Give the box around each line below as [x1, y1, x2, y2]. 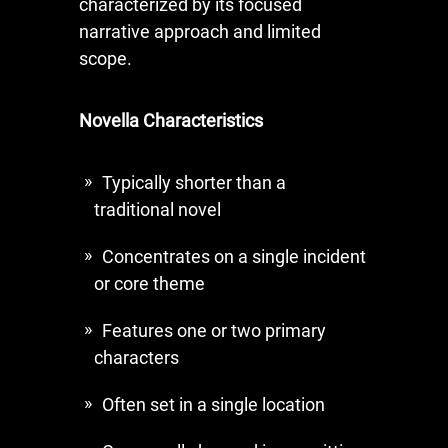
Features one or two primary [102, 319, 326, 341]
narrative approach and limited [79, 20, 321, 42]
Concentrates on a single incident [102, 245, 366, 267]
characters [94, 346, 179, 368]
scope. [79, 47, 132, 69]
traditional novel [94, 198, 221, 220]
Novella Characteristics [79, 109, 263, 131]
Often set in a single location [102, 393, 325, 415]
